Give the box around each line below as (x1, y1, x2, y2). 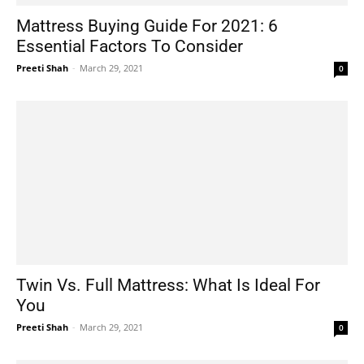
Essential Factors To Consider (16, 37, 243, 57)
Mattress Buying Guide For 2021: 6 (16, 16, 278, 37)
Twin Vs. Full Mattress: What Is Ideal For (16, 275, 320, 295)
